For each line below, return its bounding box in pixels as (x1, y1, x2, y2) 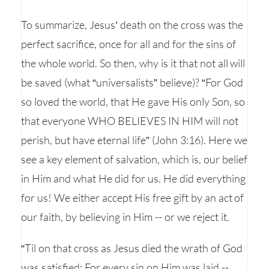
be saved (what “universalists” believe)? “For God (21, 76, 243, 89)
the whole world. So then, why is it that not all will (21, 56, 246, 70)
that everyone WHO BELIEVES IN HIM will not (21, 114, 238, 127)
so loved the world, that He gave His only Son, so (21, 95, 245, 108)
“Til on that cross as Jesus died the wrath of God (21, 241, 243, 255)
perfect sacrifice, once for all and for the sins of (21, 37, 236, 50)
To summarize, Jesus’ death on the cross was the (21, 18, 243, 31)
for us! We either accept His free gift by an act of (21, 191, 244, 204)
